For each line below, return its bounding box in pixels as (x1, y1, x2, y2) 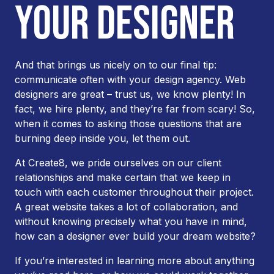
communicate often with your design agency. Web (15, 73, 246, 86)
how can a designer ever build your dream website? (15, 230, 256, 242)
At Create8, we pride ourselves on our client (15, 157, 221, 169)
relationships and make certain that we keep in (15, 171, 231, 183)
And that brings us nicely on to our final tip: (15, 59, 217, 71)
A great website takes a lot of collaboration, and (15, 201, 238, 213)
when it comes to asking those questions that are (15, 117, 242, 130)
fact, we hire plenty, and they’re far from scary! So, (15, 103, 255, 115)
